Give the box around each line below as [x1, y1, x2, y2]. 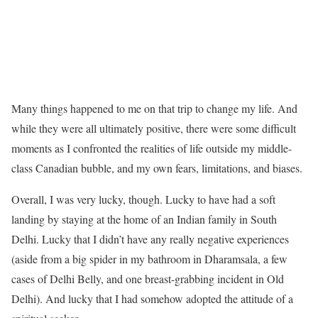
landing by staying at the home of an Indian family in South [11, 211, 277, 226]
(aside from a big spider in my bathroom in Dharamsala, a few [11, 251, 287, 266]
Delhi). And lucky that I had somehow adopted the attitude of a [11, 290, 293, 306]
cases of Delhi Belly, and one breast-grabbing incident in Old [11, 270, 284, 286]
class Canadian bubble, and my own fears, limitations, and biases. [11, 160, 302, 175]
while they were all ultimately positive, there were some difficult [11, 120, 296, 136]
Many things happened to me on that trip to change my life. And [11, 100, 297, 116]
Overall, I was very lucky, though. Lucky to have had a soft [11, 191, 275, 207]
